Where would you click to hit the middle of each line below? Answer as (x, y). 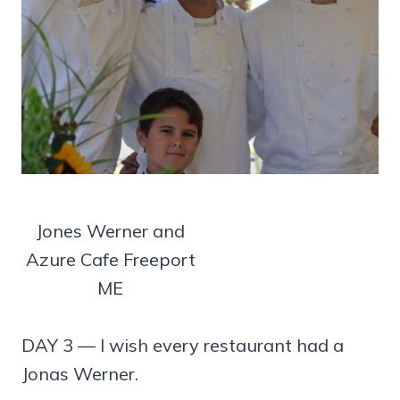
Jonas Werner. (80, 374)
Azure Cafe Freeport (110, 260)
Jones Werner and (110, 231)
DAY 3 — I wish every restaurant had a (183, 346)
